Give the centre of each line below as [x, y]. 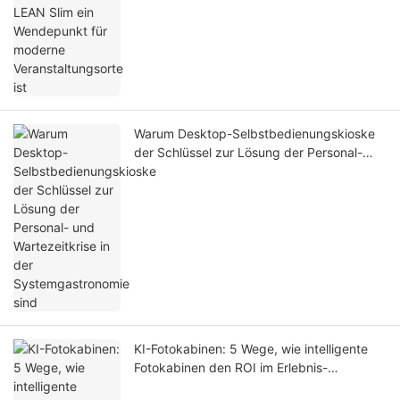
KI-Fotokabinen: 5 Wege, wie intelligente [251, 349]
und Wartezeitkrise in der [207, 171]
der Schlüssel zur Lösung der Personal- [248, 153]
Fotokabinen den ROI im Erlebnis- [231, 368]
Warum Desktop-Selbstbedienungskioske [254, 134]
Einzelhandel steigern [196, 387]
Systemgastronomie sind [206, 190]
